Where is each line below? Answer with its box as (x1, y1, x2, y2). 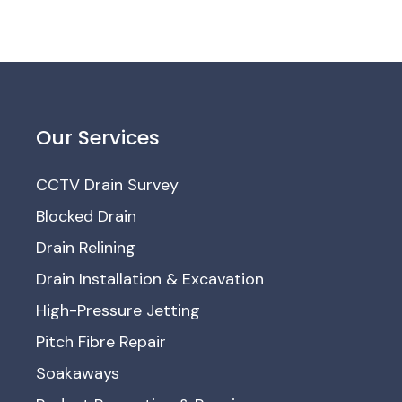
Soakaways (36, 363, 120, 385)
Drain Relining (36, 237, 136, 259)
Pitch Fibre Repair (36, 331, 167, 354)
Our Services (36, 124, 161, 153)
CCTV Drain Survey (36, 174, 179, 197)
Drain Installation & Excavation (36, 268, 265, 291)
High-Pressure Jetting (36, 300, 201, 322)
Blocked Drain (36, 205, 137, 228)
